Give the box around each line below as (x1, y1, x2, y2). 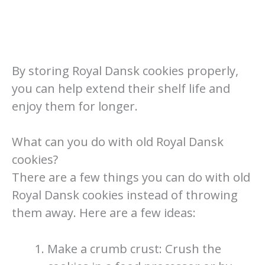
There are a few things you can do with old (12, 169, 250, 186)
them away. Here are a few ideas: (12, 205, 196, 221)
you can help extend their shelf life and (12, 80, 230, 97)
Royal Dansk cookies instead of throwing (12, 187, 238, 203)
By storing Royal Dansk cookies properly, (12, 63, 238, 79)
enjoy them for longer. (12, 98, 138, 115)
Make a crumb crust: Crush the (47, 240, 222, 257)
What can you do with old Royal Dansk (12, 134, 224, 150)
